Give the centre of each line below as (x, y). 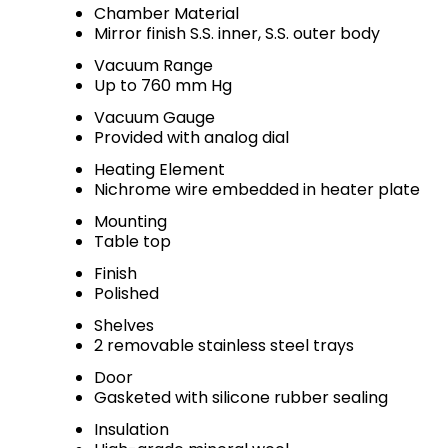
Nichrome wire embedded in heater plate (257, 189)
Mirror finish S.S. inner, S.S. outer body (237, 33)
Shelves (124, 325)
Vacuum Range (153, 65)
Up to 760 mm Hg (163, 85)
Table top (132, 241)
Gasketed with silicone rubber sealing (241, 397)
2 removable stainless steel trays (224, 345)
